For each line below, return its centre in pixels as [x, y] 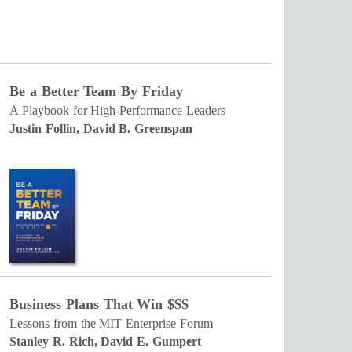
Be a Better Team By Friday [96, 91]
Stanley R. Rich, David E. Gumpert [105, 341]
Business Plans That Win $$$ [99, 304]
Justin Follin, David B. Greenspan [101, 128]
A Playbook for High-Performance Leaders [118, 110]
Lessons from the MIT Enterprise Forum [111, 323]
